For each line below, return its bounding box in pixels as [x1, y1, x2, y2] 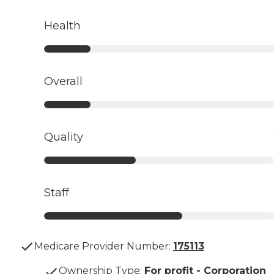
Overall [44, 75, 83, 89]
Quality [44, 130, 83, 144]
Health [44, 19, 81, 33]
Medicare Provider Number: [34, 240, 171, 253]
